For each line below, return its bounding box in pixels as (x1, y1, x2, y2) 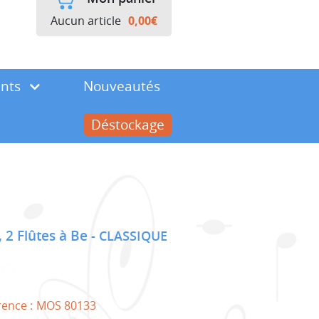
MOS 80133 (36, 297, 96, 313)
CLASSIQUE (99, 227, 167, 244)
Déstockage (91, 115, 164, 134)
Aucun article (51, 12, 121, 28)
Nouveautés (83, 76, 160, 95)
